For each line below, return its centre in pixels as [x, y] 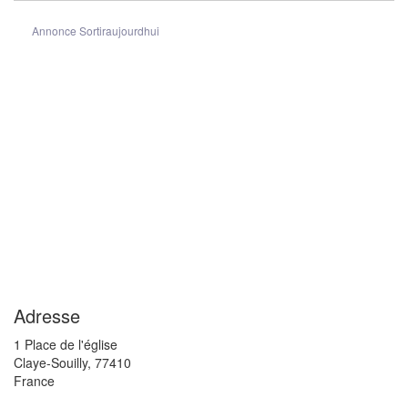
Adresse [47, 315]
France [34, 380]
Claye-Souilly [51, 362]
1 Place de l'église [66, 344]
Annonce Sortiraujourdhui [96, 30]
